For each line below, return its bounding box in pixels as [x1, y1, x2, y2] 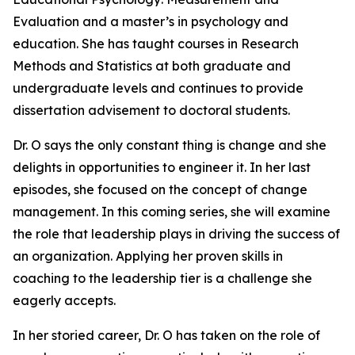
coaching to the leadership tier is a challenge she [13, 270, 312, 286]
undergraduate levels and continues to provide [13, 80, 303, 96]
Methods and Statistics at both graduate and [13, 58, 291, 74]
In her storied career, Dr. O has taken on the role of [13, 327, 320, 343]
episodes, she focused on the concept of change [13, 181, 307, 197]
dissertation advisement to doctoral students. [13, 102, 290, 118]
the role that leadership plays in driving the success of [13, 226, 340, 242]
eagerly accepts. [13, 292, 116, 308]
